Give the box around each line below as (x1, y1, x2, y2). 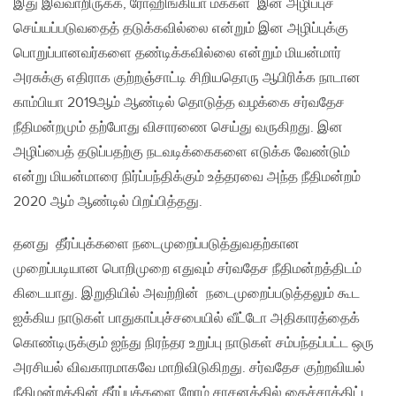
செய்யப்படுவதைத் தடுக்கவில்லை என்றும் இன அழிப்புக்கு (13, 20, 348, 38)
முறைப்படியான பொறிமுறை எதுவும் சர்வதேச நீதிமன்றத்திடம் (13, 261, 362, 278)
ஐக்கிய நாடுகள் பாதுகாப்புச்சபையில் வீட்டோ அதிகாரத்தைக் (13, 310, 360, 328)
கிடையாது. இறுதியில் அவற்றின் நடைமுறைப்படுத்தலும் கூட (13, 286, 360, 303)
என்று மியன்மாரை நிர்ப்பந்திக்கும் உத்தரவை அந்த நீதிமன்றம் (13, 169, 361, 187)
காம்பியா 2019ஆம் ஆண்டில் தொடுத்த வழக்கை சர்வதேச (13, 95, 345, 112)
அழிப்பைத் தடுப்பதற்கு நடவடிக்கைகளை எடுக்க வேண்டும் (13, 144, 350, 162)
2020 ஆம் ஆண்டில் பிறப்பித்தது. (13, 194, 202, 211)
